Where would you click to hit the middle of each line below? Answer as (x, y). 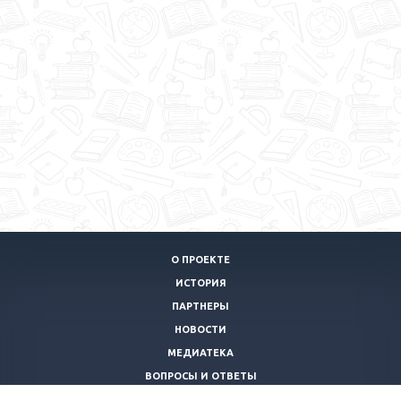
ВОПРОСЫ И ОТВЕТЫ (200, 376)
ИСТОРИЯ (200, 283)
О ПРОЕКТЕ (200, 260)
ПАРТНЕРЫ (200, 306)
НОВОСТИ (200, 329)
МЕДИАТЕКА (200, 353)
